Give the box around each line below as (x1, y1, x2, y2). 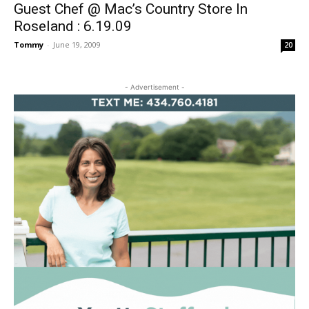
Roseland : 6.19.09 (14, 17, 132, 34)
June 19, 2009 (53, 39, 101, 50)
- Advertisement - (124, 82, 185, 91)
